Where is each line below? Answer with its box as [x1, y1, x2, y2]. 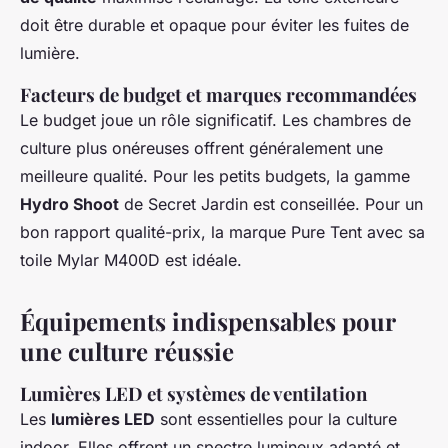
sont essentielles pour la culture [155, 409, 397, 430]
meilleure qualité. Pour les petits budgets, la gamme [20, 166, 410, 187]
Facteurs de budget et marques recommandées [20, 82, 417, 108]
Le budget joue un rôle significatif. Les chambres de [20, 110, 411, 131]
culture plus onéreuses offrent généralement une [20, 138, 383, 159]
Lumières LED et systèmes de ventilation [20, 381, 367, 407]
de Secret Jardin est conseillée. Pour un [119, 194, 423, 215]
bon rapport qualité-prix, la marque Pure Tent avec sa [20, 222, 425, 243]
